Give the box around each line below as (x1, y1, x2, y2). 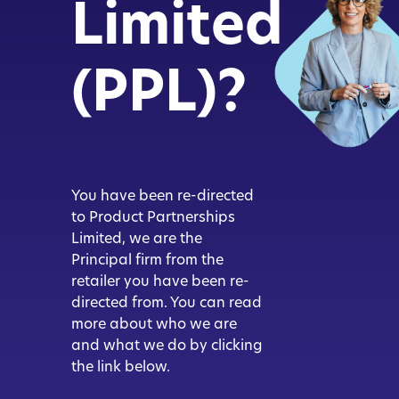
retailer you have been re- (71, 270, 249, 289)
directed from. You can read (71, 291, 262, 311)
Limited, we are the (71, 227, 202, 247)
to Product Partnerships (71, 206, 235, 225)
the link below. (71, 355, 170, 375)
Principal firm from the (71, 248, 224, 268)
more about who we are (71, 313, 237, 332)
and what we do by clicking (71, 334, 263, 354)
